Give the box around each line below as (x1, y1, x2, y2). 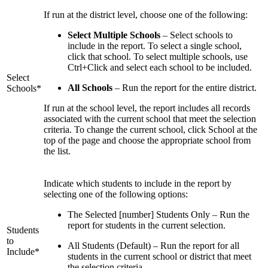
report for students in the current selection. (68, 220, 226, 230)
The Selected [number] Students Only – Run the (68, 209, 249, 220)
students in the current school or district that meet (68, 251, 251, 261)
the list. (44, 145, 71, 156)
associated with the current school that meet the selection (44, 113, 256, 124)
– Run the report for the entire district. (112, 82, 257, 93)
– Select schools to (160, 29, 233, 40)
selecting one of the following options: (44, 188, 188, 199)
